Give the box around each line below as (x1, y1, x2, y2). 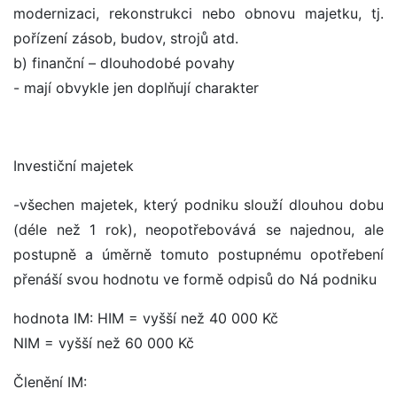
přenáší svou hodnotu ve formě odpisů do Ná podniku (13, 270, 377, 289)
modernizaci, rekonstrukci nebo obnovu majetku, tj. (13, 4, 384, 23)
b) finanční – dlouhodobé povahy (13, 54, 235, 73)
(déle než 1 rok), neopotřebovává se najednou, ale (13, 221, 384, 239)
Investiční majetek (13, 157, 134, 175)
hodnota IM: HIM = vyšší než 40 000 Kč (13, 309, 278, 328)
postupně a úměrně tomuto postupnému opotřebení (13, 245, 384, 264)
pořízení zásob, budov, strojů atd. (13, 29, 238, 48)
